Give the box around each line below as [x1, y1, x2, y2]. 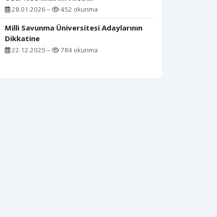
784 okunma [59, 46, 98, 55]
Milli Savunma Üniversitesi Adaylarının [5, 23, 142, 33]
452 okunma [59, 5, 98, 14]
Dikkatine [5, 33, 40, 44]
